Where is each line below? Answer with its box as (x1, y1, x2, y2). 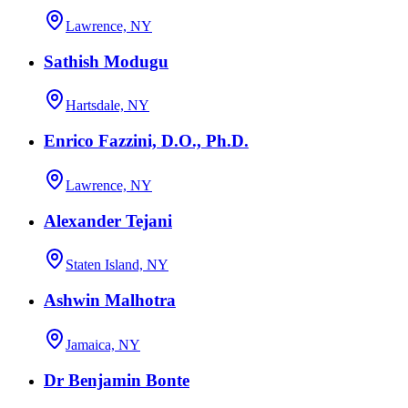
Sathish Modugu (44, 51, 168, 71)
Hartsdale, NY (66, 97, 149, 114)
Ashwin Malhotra (44, 291, 176, 311)
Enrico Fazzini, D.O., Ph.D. (44, 131, 249, 151)
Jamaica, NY (66, 336, 140, 352)
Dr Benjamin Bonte (44, 370, 189, 390)
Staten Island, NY (66, 257, 168, 273)
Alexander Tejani (44, 210, 172, 230)
